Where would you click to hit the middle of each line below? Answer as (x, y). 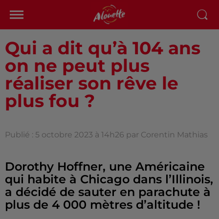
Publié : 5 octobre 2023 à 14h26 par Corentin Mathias (106, 135)
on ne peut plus (77, 66)
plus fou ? (50, 101)
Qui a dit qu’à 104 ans (103, 48)
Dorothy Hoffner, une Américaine (105, 166)
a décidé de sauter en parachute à (108, 192)
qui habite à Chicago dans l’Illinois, (109, 179)
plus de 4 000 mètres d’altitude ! (103, 205)
